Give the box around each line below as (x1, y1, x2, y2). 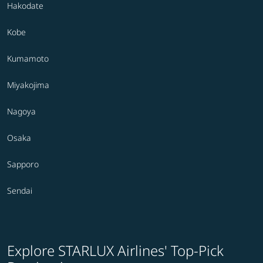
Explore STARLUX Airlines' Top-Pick (7, 241, 224, 261)
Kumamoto (7, 53, 49, 65)
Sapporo (7, 159, 39, 170)
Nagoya (7, 106, 36, 117)
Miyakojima (7, 79, 49, 91)
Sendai (7, 185, 32, 197)
